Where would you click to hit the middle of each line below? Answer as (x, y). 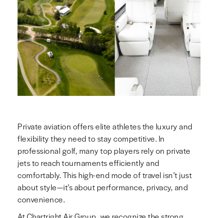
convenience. (41, 200)
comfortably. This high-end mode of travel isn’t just (105, 175)
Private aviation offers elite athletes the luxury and (105, 127)
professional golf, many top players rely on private (104, 151)
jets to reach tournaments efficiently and (89, 163)
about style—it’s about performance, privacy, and (103, 187)
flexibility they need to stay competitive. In (91, 139)
